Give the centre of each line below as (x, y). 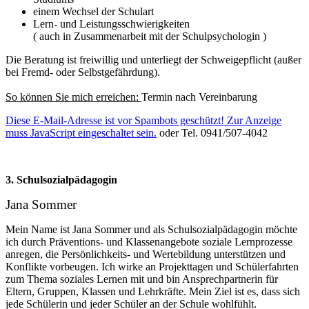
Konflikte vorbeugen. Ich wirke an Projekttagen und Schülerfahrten (152, 267)
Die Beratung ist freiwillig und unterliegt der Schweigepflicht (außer (153, 60)
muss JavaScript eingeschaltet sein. (81, 133)
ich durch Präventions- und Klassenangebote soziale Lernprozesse (149, 242)
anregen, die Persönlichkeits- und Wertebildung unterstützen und (146, 255)
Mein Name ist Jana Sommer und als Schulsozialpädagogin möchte (151, 230)
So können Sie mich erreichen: (73, 97)
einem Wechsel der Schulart (93, 12)
